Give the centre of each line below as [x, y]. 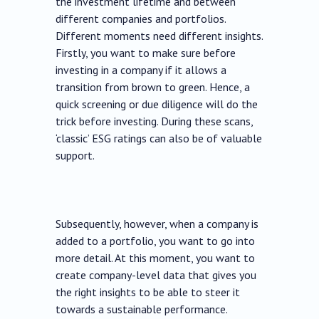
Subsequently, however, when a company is [157, 224]
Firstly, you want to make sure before [146, 53]
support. [77, 156]
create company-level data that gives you [156, 275]
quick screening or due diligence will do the [157, 104]
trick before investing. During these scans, [155, 121]
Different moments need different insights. [159, 36]
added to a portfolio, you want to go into [156, 241]
